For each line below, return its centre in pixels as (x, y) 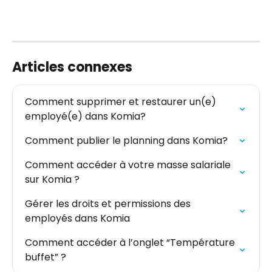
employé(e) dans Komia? (85, 117)
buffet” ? (46, 257)
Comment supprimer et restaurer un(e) (122, 102)
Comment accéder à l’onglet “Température (131, 243)
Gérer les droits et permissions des (109, 204)
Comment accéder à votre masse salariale (129, 165)
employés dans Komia (77, 219)
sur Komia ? (52, 180)
